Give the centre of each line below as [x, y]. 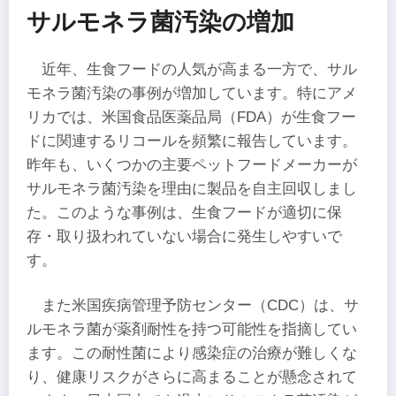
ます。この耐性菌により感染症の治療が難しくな [192, 353]
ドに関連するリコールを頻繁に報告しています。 [192, 141]
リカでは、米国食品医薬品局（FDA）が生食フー [191, 117]
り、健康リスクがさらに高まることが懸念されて [192, 377]
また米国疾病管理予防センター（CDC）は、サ [201, 305]
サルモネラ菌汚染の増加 [160, 21]
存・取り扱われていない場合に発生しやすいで [184, 236]
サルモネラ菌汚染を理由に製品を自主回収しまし [192, 188]
